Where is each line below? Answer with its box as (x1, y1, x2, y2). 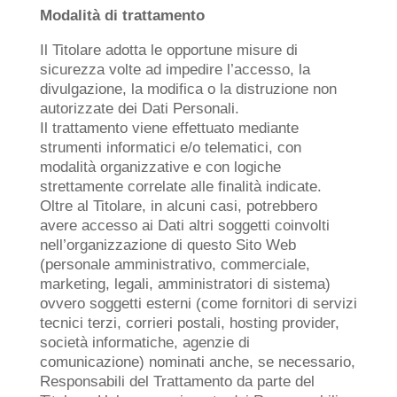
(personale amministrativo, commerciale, (39, 256, 310, 273)
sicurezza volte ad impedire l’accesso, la (39, 61, 310, 78)
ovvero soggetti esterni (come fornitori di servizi (39, 295, 357, 312)
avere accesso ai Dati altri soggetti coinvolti (39, 217, 330, 234)
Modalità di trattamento (39, 7, 205, 24)
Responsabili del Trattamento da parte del (39, 373, 315, 390)
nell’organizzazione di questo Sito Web (39, 237, 296, 253)
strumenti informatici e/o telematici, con (39, 139, 301, 156)
